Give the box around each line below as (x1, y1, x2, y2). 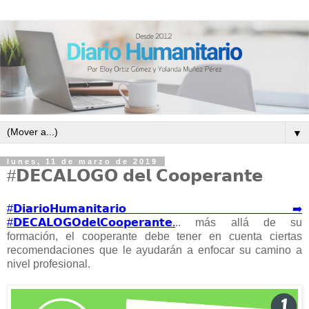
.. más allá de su (175, 216, 302, 228)
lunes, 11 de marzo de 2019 (7, 157, 158, 166)
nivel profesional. (7, 257, 90, 270)
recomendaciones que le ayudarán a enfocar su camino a (7, 243, 302, 256)
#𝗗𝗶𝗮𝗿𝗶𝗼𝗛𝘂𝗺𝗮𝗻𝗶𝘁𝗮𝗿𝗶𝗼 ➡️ (7, 202, 302, 215)
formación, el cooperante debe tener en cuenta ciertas (7, 230, 302, 242)
